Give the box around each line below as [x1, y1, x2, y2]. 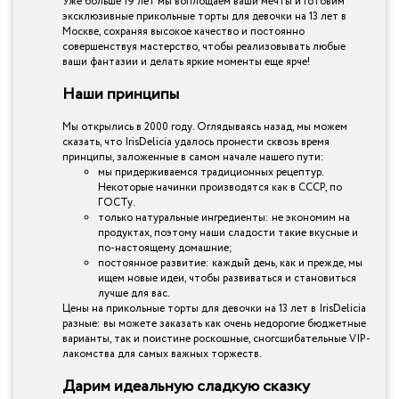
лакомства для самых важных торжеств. [62, 346, 262, 362]
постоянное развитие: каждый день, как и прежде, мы [98, 255, 362, 271]
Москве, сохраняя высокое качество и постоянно [62, 23, 305, 39]
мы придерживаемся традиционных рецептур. [98, 164, 323, 180]
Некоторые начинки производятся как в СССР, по [98, 179, 342, 195]
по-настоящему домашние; [98, 240, 232, 256]
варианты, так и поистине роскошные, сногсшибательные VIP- [62, 330, 370, 346]
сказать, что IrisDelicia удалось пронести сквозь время [62, 134, 330, 150]
